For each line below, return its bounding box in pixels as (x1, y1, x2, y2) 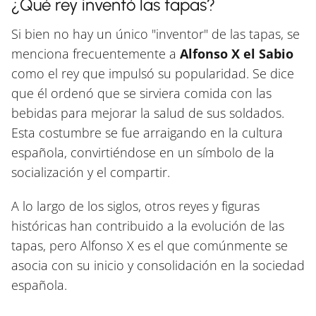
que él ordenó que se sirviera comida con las (11, 85, 272, 102)
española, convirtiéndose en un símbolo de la (11, 144, 274, 162)
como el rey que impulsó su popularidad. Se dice (11, 65, 294, 83)
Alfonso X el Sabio (180, 45, 293, 63)
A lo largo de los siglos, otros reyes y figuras (11, 197, 260, 215)
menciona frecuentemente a (11, 45, 180, 63)
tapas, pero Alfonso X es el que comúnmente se (11, 237, 288, 255)
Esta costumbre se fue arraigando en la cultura (11, 124, 283, 142)
